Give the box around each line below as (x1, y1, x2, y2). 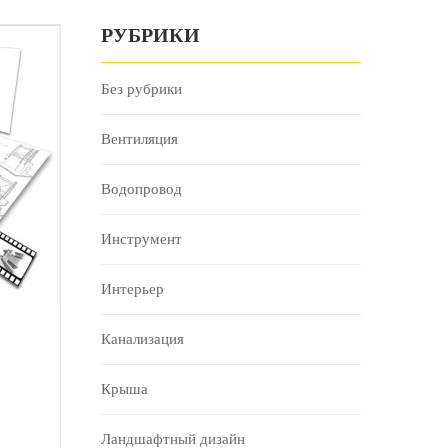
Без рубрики (101, 80, 182, 99)
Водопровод (101, 180, 182, 199)
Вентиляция (101, 130, 178, 149)
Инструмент (101, 230, 182, 249)
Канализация (101, 330, 184, 349)
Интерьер (101, 280, 164, 299)
